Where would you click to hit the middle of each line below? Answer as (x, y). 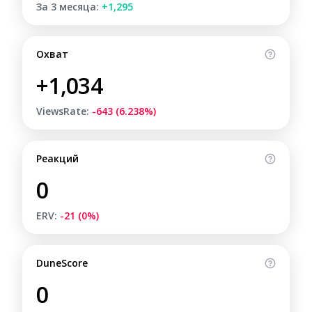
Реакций (57, 158)
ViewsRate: (64, 111)
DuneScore (62, 263)
